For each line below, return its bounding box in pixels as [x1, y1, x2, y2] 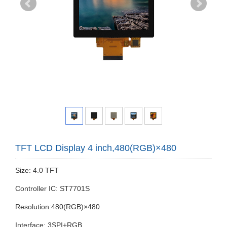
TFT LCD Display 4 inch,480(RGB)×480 [15, 143, 176, 153]
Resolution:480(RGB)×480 [15, 203, 100, 211]
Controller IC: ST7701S [15, 184, 90, 193]
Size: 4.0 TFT [15, 166, 59, 174]
